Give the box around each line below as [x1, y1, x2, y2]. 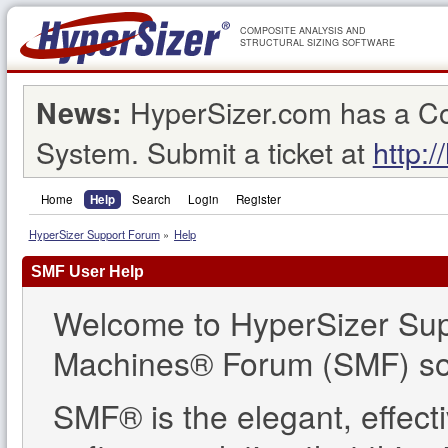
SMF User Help [31, 262, 144, 280]
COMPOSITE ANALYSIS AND [240, 24, 366, 37]
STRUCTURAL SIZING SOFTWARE [240, 36, 395, 49]
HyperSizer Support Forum [28, 226, 160, 243]
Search [132, 190, 171, 207]
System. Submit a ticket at [35, 131, 373, 173]
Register [236, 190, 281, 207]
